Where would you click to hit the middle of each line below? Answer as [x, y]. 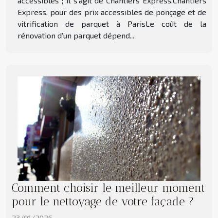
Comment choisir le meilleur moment [108, 188]
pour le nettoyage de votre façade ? [103, 201]
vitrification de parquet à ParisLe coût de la [112, 24]
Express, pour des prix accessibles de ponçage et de [112, 12]
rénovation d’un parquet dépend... [76, 36]
